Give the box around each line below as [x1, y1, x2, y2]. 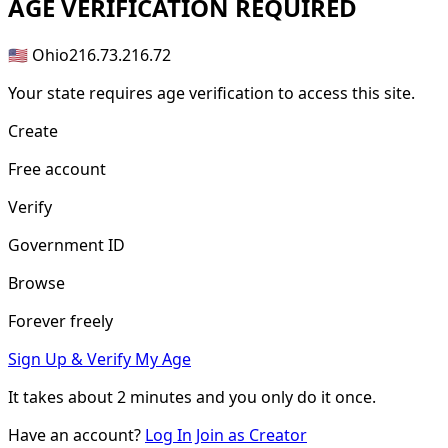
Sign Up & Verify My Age [8, 347, 191, 370]
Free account [8, 157, 106, 180]
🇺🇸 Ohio [8, 43, 69, 66]
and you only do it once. [192, 385, 376, 408]
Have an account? [8, 423, 145, 446]
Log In [145, 423, 192, 446]
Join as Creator [196, 423, 307, 446]
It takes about [8, 385, 117, 408]
